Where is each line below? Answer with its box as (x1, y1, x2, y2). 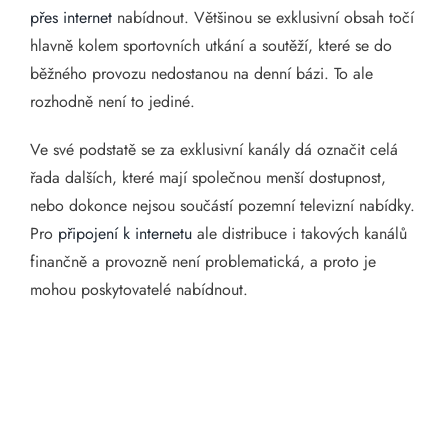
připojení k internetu (58, 222, 192, 245)
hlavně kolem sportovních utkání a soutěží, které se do (30, 34, 392, 57)
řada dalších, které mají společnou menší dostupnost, (30, 166, 386, 189)
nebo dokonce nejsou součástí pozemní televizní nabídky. (30, 194, 415, 217)
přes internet (30, 6, 112, 29)
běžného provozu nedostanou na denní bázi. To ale (30, 62, 373, 85)
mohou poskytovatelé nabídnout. (30, 278, 248, 301)
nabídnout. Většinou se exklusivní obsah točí (112, 6, 414, 29)
